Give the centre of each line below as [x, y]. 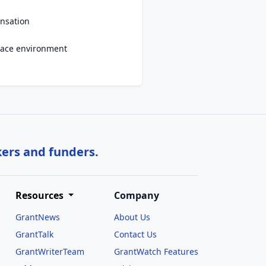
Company [136, 195]
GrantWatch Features [156, 251]
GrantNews [37, 217]
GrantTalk [34, 234]
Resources [40, 195]
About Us [132, 217]
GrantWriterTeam [50, 251]
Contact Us [135, 234]
